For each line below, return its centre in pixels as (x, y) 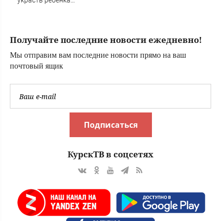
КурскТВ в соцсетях (110, 154)
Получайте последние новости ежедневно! (106, 40)
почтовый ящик (37, 66)
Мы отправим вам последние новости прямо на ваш (98, 55)
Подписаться (110, 125)
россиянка (34, 11)
